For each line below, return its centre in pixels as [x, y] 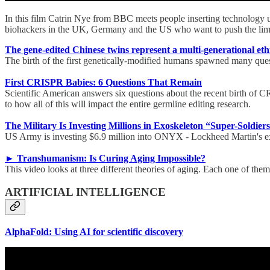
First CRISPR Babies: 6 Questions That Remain [103, 82]
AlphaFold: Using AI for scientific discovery [94, 231]
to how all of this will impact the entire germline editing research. [128, 104]
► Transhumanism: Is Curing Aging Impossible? [105, 158]
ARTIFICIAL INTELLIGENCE [85, 192]
